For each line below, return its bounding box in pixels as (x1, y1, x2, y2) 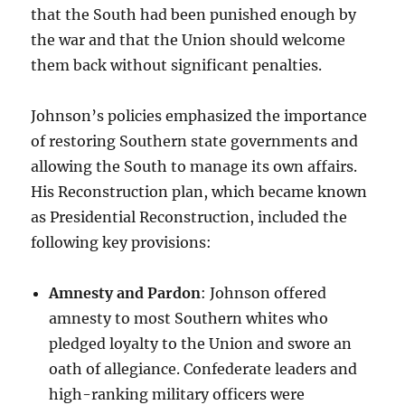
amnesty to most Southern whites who (49, 309, 329, 328)
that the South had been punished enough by (31, 5, 357, 24)
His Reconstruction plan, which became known (31, 183, 368, 202)
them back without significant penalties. (31, 56, 323, 75)
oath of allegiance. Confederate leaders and (49, 360, 358, 379)
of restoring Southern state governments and (31, 132, 359, 151)
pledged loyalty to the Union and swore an (49, 334, 353, 353)
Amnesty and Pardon (49, 284, 202, 303)
